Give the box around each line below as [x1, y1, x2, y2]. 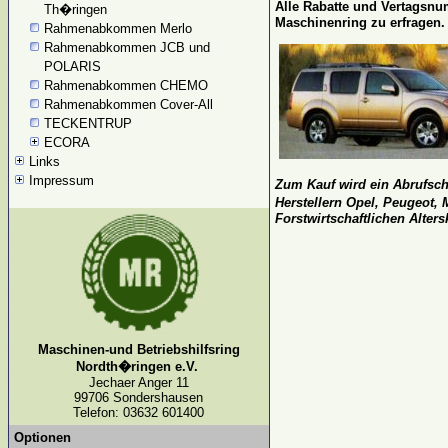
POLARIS [44, 59, 101, 74]
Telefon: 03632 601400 [73, 405, 205, 420]
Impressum [29, 173, 94, 188]
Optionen [14, 430, 71, 445]
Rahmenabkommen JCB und [44, 40, 210, 55]
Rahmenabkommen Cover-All [44, 97, 217, 112]
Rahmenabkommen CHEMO [44, 78, 208, 93]
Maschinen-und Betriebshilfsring [38, 342, 240, 357]
